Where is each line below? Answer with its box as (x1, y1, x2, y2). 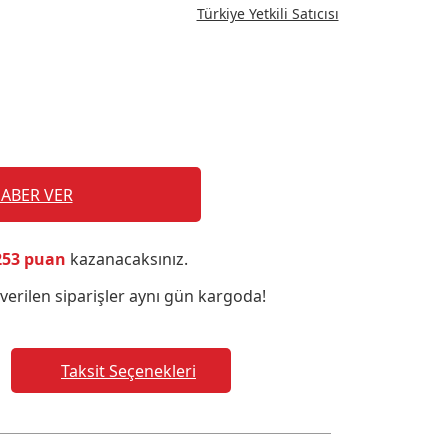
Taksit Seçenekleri (61, 359, 196, 382)
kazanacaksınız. (66, 248, 188, 270)
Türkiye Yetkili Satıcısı (196, 4, 339, 23)
